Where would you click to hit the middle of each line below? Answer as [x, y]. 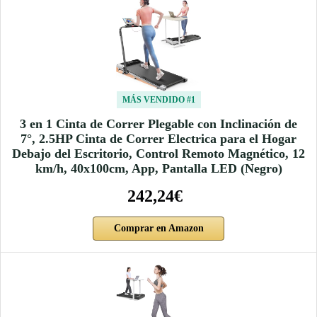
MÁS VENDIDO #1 [158, 100]
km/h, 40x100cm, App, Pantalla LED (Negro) [158, 169]
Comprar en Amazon [158, 229]
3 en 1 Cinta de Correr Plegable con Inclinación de [158, 124]
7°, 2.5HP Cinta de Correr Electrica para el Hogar [158, 139]
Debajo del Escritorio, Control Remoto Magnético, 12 [158, 154]
